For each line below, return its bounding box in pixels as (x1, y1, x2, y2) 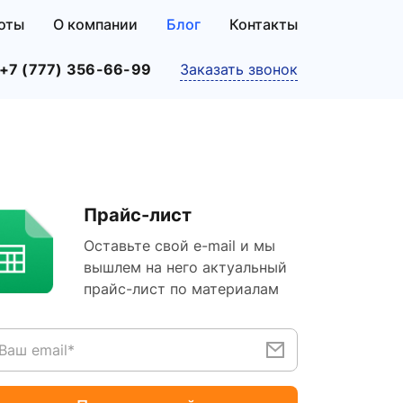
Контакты (229, 15, 298, 33)
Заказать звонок (180, 60, 298, 78)
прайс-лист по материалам (84, 280, 279, 298)
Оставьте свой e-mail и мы (84, 237, 275, 255)
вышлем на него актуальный (84, 258, 287, 276)
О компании (53, 15, 138, 33)
